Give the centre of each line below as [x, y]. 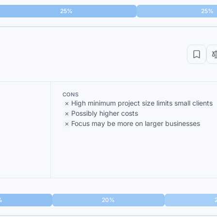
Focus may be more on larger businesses [135, 123]
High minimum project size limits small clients [142, 103]
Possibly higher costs [104, 113]
